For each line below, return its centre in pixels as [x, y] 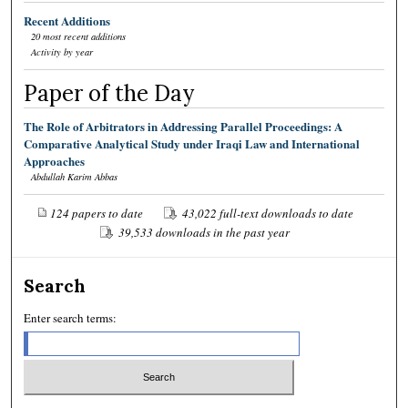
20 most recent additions [79, 37]
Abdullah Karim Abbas [75, 177]
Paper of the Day [109, 94]
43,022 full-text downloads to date [267, 214]
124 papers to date [96, 214]
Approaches [55, 161]
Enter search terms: [71, 318]
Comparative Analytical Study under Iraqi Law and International [192, 144]
